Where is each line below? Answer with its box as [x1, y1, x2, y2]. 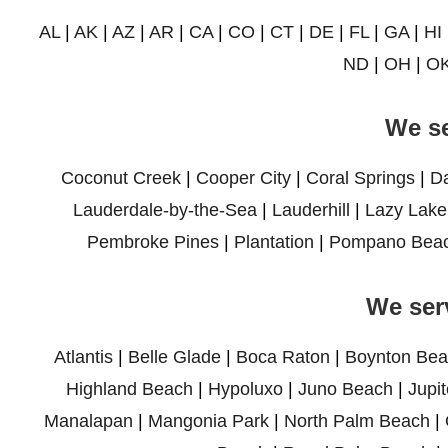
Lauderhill [272, 200, 350, 221]
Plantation [233, 232, 314, 253]
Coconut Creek [60, 168, 181, 189]
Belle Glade [127, 347, 221, 368]
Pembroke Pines [86, 232, 219, 253]
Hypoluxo [208, 379, 283, 400]
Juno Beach [298, 379, 393, 400]
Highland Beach [66, 379, 193, 400]
